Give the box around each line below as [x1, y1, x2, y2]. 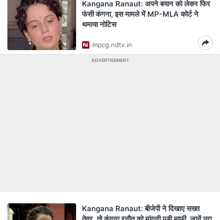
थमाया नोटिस [82, 20, 116, 29]
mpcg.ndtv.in [92, 41, 132, 49]
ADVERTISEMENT [91, 57, 129, 63]
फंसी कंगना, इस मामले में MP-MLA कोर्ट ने [82, 9, 198, 19]
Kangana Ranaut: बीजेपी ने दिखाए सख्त [82, 204, 199, 213]
